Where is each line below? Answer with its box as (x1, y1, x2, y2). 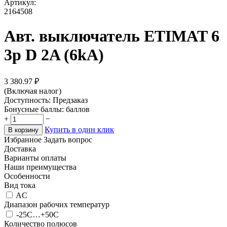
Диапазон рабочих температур (4, 200, 109, 209)
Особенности (4, 171, 50, 180)
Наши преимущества (4, 162, 77, 171)
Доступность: (4, 95, 51, 104)
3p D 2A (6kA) (4, 46, 104, 64)
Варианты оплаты (4, 153, 66, 162)
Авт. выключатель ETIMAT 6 (4, 27, 219, 46)
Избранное (4, 135, 42, 144)
